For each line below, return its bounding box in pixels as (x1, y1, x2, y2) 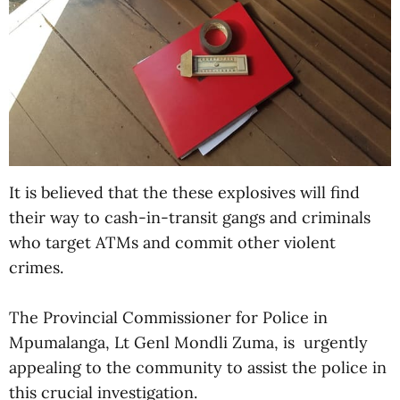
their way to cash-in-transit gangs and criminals (9, 206, 371, 228)
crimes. (9, 256, 63, 278)
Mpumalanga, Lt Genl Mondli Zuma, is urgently (9, 331, 368, 353)
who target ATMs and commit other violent (9, 231, 336, 253)
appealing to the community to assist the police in (9, 356, 387, 378)
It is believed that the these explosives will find (9, 181, 360, 203)
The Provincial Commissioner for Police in (9, 306, 328, 328)
